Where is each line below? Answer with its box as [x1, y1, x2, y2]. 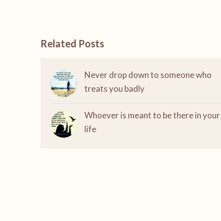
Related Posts [40, 37, 104, 49]
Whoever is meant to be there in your [84, 110, 220, 120]
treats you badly [84, 83, 145, 94]
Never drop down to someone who [84, 70, 212, 80]
